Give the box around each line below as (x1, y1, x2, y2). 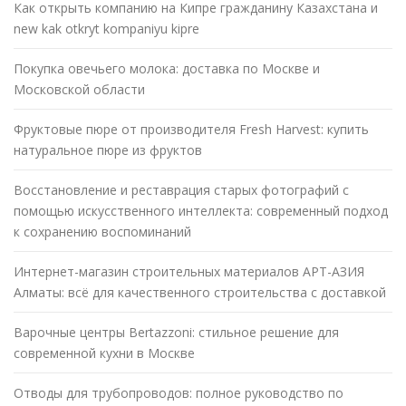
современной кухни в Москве (14, 344, 195, 362)
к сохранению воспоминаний (14, 223, 191, 241)
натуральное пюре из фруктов (14, 141, 202, 159)
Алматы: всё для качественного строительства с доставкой (14, 284, 386, 302)
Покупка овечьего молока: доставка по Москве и (14, 60, 320, 78)
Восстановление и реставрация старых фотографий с (14, 181, 349, 199)
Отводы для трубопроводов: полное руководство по (14, 384, 343, 402)
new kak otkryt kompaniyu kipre (14, 20, 199, 38)
